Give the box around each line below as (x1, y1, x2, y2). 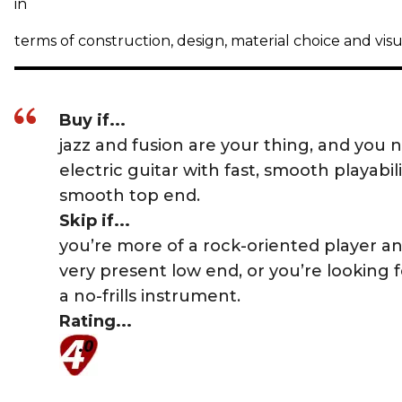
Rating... (59, 311, 132, 331)
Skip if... (59, 211, 130, 231)
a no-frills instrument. (59, 286, 240, 306)
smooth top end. (59, 186, 200, 205)
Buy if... (59, 110, 126, 130)
